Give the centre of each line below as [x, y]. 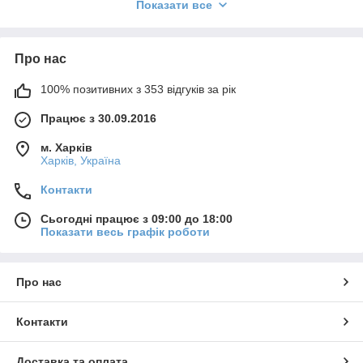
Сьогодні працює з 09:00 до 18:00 [137, 219]
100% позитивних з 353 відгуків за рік [138, 90]
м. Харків [66, 148]
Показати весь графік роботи [125, 232]
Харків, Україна [81, 161]
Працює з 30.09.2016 [98, 119]
